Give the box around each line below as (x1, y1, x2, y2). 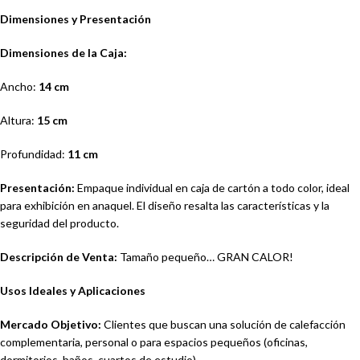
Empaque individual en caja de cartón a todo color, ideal (75, 181, 350, 195)
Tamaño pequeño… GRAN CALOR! (117, 250, 293, 264)
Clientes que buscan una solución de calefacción (101, 317, 346, 332)
